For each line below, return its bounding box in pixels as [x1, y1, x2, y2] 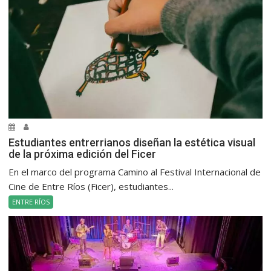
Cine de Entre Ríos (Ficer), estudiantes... [8, 180, 174, 192]
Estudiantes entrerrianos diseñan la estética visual [8, 135, 256, 149]
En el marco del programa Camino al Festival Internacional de [8, 165, 261, 178]
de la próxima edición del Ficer [8, 147, 157, 160]
